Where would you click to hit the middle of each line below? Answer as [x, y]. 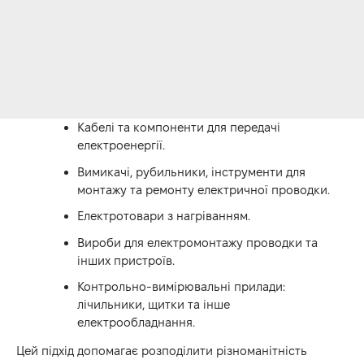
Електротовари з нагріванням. [164, 216]
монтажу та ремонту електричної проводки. [204, 189]
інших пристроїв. [126, 260]
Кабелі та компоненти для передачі [179, 128]
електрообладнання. [136, 323]
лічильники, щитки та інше [154, 305]
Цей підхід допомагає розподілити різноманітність [162, 350]
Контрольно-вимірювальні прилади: [181, 287]
